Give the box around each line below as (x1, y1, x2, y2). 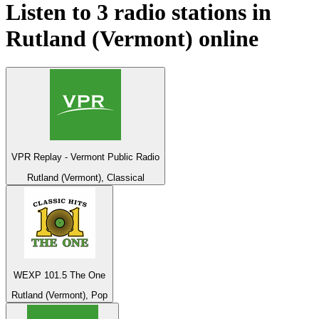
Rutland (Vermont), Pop (11, 290, 108, 301)
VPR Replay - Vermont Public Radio (11, 152, 159, 163)
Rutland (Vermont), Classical (26, 172, 145, 183)
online (193, 25, 258, 51)
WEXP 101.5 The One (14, 270, 105, 281)
